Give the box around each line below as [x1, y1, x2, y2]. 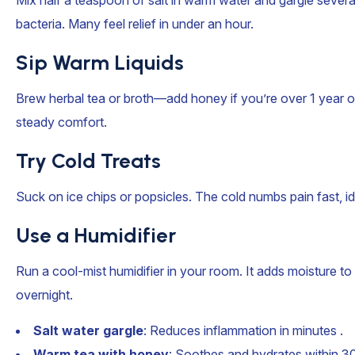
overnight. [16, 287, 73, 303]
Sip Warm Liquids [16, 50, 184, 75]
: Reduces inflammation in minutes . [143, 323, 343, 338]
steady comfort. [16, 114, 107, 130]
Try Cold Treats [16, 148, 161, 174]
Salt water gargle [33, 323, 143, 338]
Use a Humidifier [16, 223, 176, 248]
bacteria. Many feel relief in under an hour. [16, 16, 254, 32]
